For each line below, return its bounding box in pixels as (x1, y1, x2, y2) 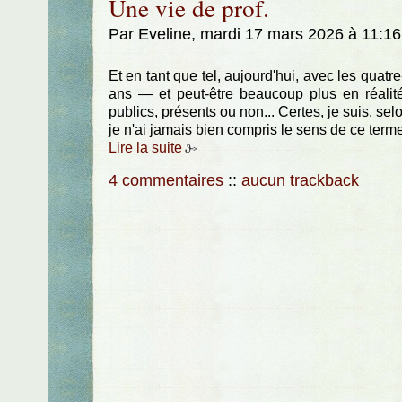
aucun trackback (240, 170, 359, 189)
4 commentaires (108, 170, 223, 189)
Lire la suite (108, 140, 182, 156)
